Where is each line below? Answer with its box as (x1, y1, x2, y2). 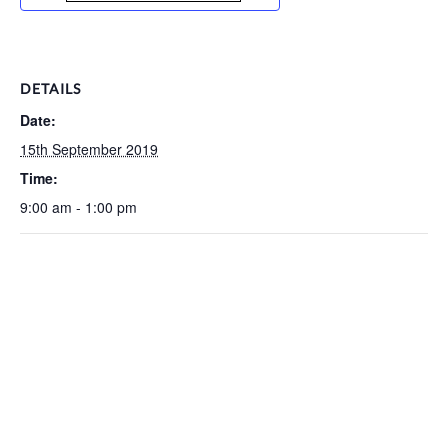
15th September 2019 (20, 139, 158, 159)
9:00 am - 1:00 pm (20, 197, 137, 217)
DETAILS (20, 80, 81, 97)
